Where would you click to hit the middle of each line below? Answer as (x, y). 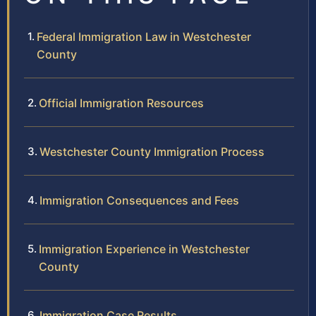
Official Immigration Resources (121, 103)
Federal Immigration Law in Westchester (144, 37)
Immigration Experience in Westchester (144, 249)
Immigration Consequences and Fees (139, 201)
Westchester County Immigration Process (152, 152)
